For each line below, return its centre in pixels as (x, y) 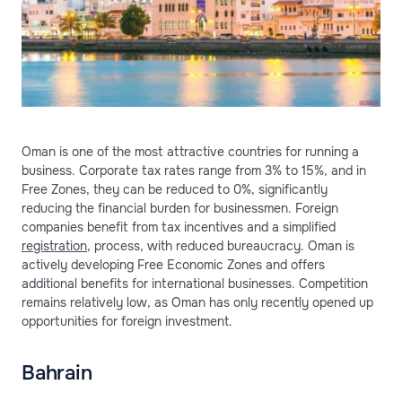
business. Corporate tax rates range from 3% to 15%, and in (194, 170)
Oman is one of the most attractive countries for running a (190, 151)
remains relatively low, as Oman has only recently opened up (197, 302)
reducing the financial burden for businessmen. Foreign (180, 208)
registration (54, 245)
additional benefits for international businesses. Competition (195, 283)
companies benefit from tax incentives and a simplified (179, 227)
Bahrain (57, 373)
